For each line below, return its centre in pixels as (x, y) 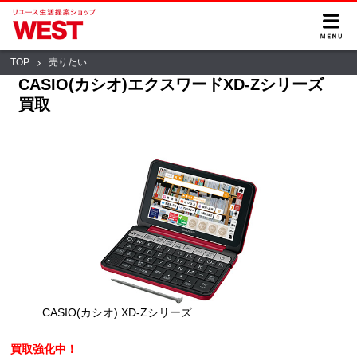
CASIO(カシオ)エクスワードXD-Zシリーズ (171, 84)
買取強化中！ (44, 349)
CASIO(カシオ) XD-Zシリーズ (118, 312)
